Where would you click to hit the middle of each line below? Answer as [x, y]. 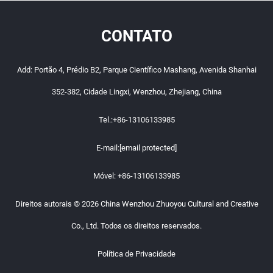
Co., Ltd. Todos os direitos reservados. [136, 226]
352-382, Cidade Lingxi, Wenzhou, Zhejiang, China [136, 92]
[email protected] [148, 148]
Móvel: [105, 176]
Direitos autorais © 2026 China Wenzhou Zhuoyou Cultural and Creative [136, 204]
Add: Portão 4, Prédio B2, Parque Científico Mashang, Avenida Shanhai [136, 70]
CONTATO [136, 36]
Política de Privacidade [136, 254]
